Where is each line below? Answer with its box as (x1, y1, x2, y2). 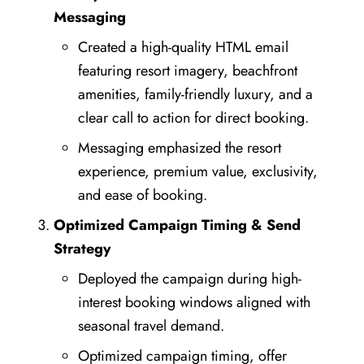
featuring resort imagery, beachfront (77, 59, 297, 81)
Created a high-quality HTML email (77, 36, 288, 58)
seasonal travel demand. (77, 314, 224, 336)
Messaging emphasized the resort (77, 136, 281, 158)
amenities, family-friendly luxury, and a (77, 83, 313, 105)
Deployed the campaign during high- (77, 267, 301, 289)
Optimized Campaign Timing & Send (53, 214, 301, 236)
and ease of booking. (77, 184, 207, 206)
